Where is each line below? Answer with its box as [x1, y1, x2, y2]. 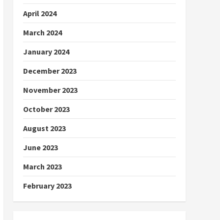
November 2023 [23, 85, 78, 95]
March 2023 [23, 162, 62, 171]
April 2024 [23, 8, 56, 18]
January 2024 [23, 47, 69, 56]
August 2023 [23, 123, 66, 133]
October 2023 [23, 104, 70, 114]
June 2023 [23, 142, 58, 152]
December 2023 [23, 66, 77, 76]
